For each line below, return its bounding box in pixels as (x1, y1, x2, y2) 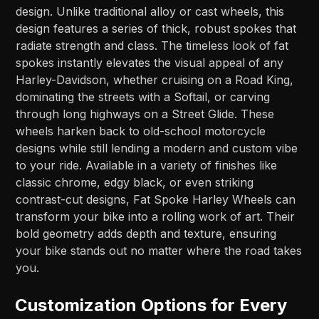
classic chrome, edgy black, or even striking (16, 175, 254, 190)
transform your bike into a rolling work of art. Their (16, 209, 296, 224)
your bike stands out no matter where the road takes (16, 244, 303, 258)
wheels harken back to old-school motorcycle (16, 124, 266, 139)
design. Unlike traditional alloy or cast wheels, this (16, 4, 285, 19)
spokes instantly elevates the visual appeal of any (16, 56, 284, 70)
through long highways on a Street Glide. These (16, 107, 275, 122)
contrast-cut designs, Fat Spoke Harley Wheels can (16, 192, 296, 207)
